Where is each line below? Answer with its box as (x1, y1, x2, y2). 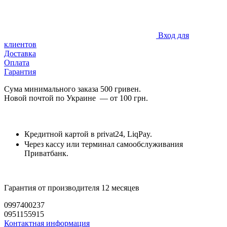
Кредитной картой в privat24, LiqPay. (24, 129, 152, 138)
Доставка (4, 49, 36, 58)
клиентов (4, 40, 36, 49)
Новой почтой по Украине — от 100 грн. (4, 93, 148, 102)
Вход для (158, 30, 189, 40)
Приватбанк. (24, 148, 68, 158)
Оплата (4, 58, 29, 67)
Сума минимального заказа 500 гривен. (4, 84, 141, 93)
